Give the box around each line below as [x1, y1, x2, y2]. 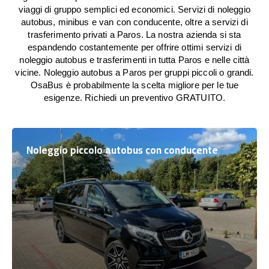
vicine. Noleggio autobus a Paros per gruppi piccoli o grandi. [15, 67, 254, 77]
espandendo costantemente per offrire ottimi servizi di [27, 42, 242, 52]
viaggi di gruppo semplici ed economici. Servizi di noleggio [19, 4, 250, 14]
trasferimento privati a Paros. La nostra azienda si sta [28, 29, 241, 40]
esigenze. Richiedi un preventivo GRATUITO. [43, 92, 226, 103]
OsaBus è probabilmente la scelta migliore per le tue [30, 80, 239, 90]
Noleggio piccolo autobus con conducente [26, 141, 218, 160]
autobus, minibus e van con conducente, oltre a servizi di [21, 17, 248, 27]
